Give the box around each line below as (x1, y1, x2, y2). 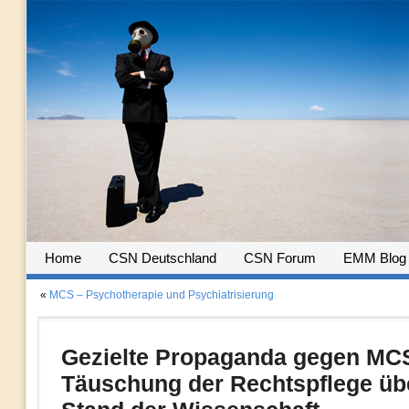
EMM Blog (342, 250, 406, 266)
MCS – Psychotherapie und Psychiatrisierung (48, 288, 274, 301)
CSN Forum (243, 250, 316, 266)
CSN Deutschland (108, 250, 216, 266)
